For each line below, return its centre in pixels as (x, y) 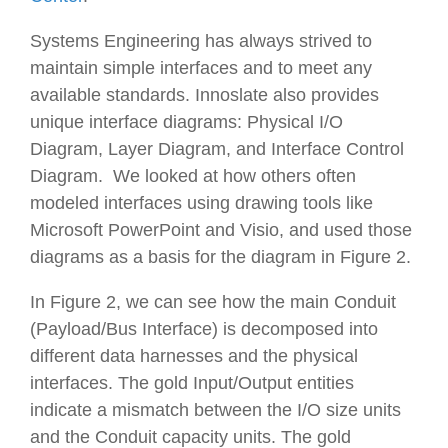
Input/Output (242, 383)
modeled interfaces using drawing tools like (201, 203)
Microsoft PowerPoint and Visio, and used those (221, 230)
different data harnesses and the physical (194, 356)
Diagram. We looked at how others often (193, 176)
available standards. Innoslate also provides (204, 95)
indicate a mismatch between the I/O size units (215, 410)
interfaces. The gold (111, 383)
